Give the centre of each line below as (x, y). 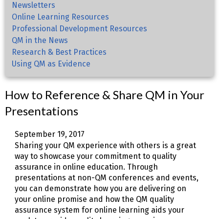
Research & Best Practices (59, 52)
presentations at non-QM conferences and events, (107, 178)
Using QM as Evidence (51, 64)
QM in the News (40, 41)
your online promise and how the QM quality (94, 199)
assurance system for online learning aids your (99, 210)
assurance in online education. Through (86, 167)
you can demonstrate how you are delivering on (100, 189)
